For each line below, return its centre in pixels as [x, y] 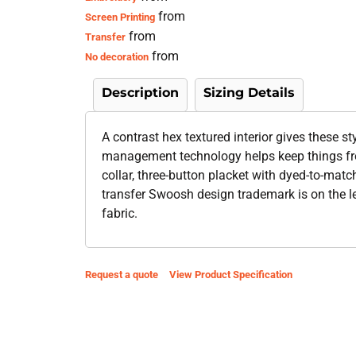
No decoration [117, 56]
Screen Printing [120, 17]
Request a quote [122, 274]
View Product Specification [231, 274]
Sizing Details [250, 92]
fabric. [120, 213]
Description [141, 92]
